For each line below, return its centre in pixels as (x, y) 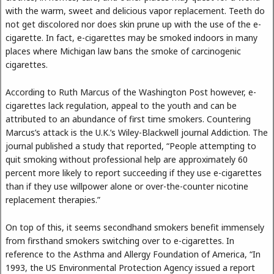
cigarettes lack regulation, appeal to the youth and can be (121, 105)
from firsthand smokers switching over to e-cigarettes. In (120, 240)
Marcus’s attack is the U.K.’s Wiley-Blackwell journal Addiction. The (137, 132)
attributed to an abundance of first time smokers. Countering (128, 119)
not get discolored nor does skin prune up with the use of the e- (133, 24)
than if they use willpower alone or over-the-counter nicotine (127, 186)
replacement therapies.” (53, 199)
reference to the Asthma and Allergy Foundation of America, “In (133, 254)
